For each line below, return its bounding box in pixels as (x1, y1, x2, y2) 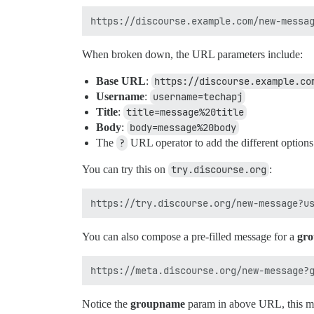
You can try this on (82, 163, 168, 176)
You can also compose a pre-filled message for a (82, 231, 297, 243)
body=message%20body (130, 121, 236, 135)
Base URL (96, 75, 146, 88)
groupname (130, 298, 185, 310)
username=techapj (153, 90, 243, 104)
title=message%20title (126, 106, 244, 119)
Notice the (82, 298, 130, 310)
